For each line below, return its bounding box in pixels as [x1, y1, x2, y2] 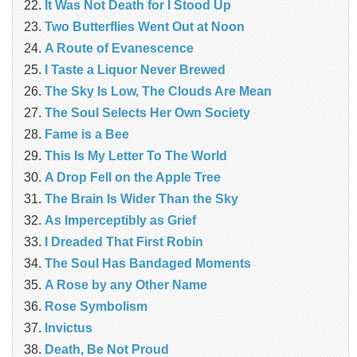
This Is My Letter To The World [45, 149, 227, 163]
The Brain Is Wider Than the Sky [45, 192, 238, 206]
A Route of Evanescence [45, 41, 194, 56]
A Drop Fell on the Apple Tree [45, 171, 221, 185]
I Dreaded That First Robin [45, 235, 203, 249]
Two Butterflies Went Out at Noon [45, 20, 245, 34]
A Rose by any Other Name [45, 278, 207, 292]
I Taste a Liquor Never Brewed [45, 63, 226, 77]
